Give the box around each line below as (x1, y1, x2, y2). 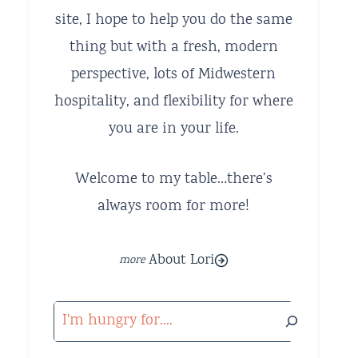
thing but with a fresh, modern (69, 37, 278, 60)
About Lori (148, 250, 214, 272)
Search (53, 302, 98, 325)
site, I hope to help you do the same (54, 10, 292, 33)
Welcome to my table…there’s (74, 168, 272, 191)
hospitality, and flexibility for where (54, 91, 293, 114)
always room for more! (97, 195, 249, 218)
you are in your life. (108, 118, 239, 141)
